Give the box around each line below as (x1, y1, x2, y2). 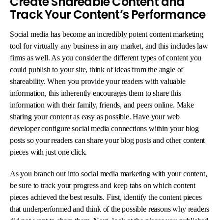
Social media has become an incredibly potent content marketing (10, 30, 203, 38)
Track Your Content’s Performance (10, 6, 206, 23)
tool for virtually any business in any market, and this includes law (10, 42, 208, 50)
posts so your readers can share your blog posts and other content (10, 136, 205, 144)
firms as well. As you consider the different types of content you (10, 54, 202, 62)
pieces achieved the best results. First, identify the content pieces (10, 193, 202, 201)
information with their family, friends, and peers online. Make (10, 101, 194, 109)
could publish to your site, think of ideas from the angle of (10, 65, 184, 74)
